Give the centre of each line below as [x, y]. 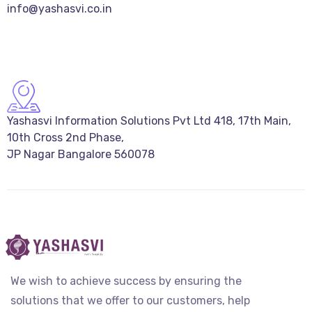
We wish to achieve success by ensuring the [126, 281]
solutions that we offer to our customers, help [130, 301]
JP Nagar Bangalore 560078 [81, 154]
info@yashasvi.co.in [60, 9]
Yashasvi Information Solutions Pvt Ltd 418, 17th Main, [149, 120]
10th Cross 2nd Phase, [65, 137]
